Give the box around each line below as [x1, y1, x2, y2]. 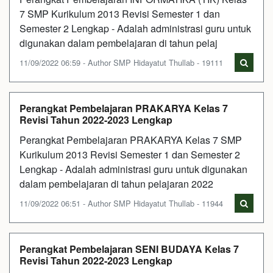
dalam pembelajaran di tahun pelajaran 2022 [19, 177, 213, 191]
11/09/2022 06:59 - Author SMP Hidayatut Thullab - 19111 [19, 57, 223, 68]
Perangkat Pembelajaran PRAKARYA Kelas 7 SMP [19, 133, 242, 147]
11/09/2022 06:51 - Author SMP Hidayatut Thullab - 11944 [19, 197, 223, 209]
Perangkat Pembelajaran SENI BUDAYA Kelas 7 [19, 242, 239, 256]
